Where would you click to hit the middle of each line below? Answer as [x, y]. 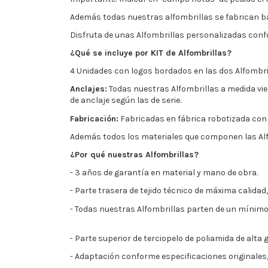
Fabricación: [94, 118]
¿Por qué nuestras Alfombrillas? [134, 155]
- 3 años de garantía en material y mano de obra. [164, 173]
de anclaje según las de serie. [126, 100]
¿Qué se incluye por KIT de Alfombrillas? [151, 53]
